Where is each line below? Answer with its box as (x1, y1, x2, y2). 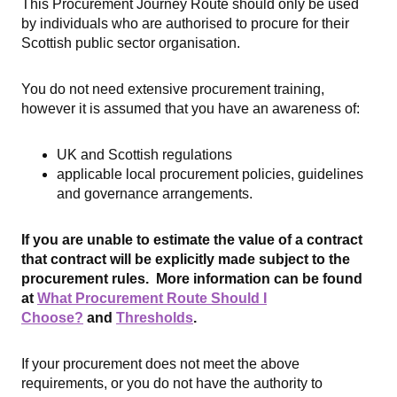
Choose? (21, 310, 83, 325)
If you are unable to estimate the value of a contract (21, 232, 362, 247)
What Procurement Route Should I (37, 291, 267, 306)
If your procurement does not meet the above (21, 356, 300, 371)
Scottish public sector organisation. (21, 35, 240, 51)
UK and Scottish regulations (57, 147, 232, 162)
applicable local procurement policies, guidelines (57, 167, 363, 182)
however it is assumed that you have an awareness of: (21, 101, 360, 116)
